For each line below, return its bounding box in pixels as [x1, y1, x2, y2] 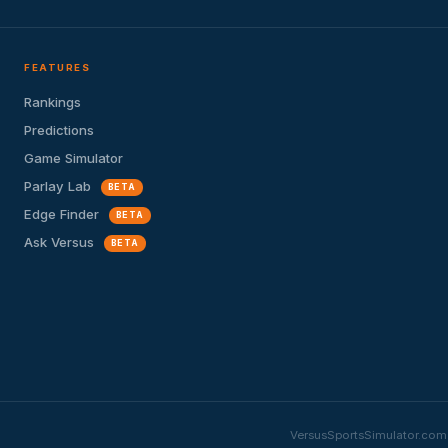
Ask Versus [24, 233, 98, 250]
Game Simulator [24, 149, 123, 166]
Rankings [24, 93, 81, 110]
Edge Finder [24, 205, 103, 222]
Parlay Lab [24, 177, 95, 194]
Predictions [24, 121, 94, 138]
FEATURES [24, 61, 91, 73]
